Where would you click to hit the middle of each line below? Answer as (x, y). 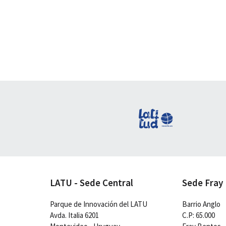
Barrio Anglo (202, 204)
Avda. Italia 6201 (74, 215)
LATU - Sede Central (92, 183)
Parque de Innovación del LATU (99, 204)
